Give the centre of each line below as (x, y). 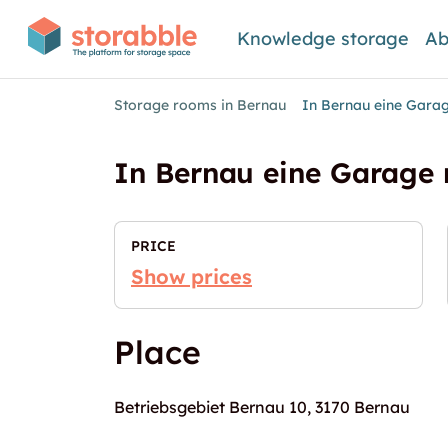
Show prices (191, 276)
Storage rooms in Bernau (200, 105)
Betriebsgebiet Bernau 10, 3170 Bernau (262, 407)
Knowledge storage (323, 38)
